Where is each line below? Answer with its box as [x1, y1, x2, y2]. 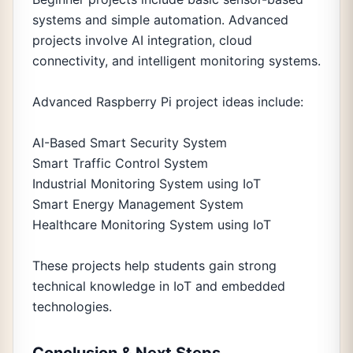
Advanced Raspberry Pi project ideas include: [32, 94, 303, 110]
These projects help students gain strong [32, 258, 277, 273]
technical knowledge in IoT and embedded [32, 278, 285, 294]
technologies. [32, 299, 112, 314]
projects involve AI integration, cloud [32, 32, 252, 48]
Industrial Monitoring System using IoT [32, 176, 261, 191]
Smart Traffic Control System [32, 155, 208, 171]
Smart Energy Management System [32, 196, 243, 212]
